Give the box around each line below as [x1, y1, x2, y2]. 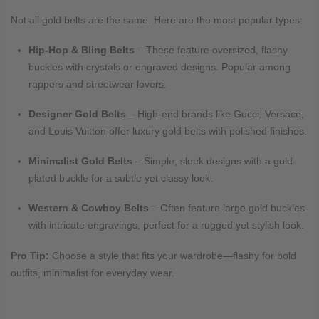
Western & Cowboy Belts [28, 202, 149, 214]
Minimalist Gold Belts [28, 155, 132, 167]
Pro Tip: [11, 249, 49, 261]
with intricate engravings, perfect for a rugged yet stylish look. [28, 219, 304, 231]
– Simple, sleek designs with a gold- [135, 155, 296, 167]
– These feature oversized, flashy [137, 43, 288, 56]
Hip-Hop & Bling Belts [28, 43, 135, 56]
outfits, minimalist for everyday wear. [11, 266, 174, 278]
